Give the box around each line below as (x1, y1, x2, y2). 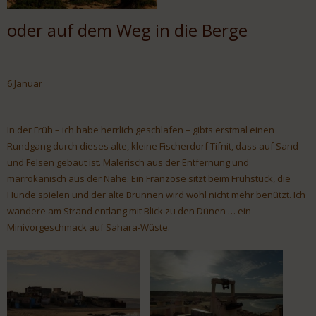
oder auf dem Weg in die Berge (7, 18, 248, 42)
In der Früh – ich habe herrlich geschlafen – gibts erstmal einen (7, 123, 274, 136)
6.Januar (7, 76, 42, 90)
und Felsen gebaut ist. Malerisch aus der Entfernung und (7, 155, 249, 169)
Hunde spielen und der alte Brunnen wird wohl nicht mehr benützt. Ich (7, 188, 305, 201)
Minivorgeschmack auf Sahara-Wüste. (7, 220, 170, 233)
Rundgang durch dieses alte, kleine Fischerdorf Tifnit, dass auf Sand (7, 139, 298, 152)
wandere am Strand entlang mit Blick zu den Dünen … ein (7, 204, 251, 217)
